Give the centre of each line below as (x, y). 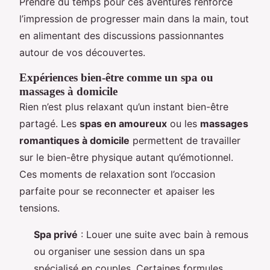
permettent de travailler (185, 140)
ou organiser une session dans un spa (119, 251)
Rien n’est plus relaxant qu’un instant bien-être (124, 106)
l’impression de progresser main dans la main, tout (134, 18)
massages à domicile (68, 91)
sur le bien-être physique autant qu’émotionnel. (126, 157)
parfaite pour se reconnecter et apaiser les (117, 191)
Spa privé (56, 234)
